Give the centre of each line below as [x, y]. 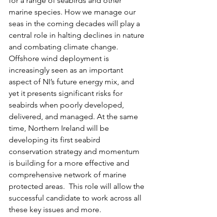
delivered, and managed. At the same [74, 116]
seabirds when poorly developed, [67, 105]
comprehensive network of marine [69, 175]
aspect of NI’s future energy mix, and [72, 82]
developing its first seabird [55, 140]
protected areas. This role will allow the [77, 186]
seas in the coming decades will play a [75, 23]
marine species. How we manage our [73, 12]
